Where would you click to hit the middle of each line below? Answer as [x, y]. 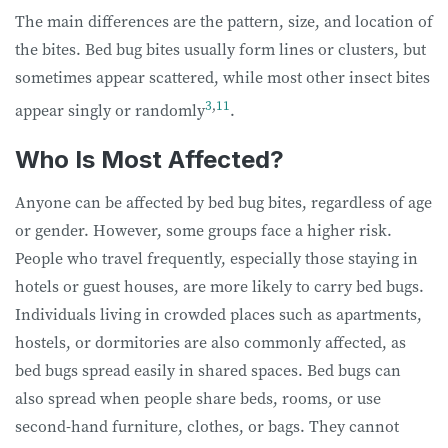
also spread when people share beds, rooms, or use [198, 398]
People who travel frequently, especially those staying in [216, 258]
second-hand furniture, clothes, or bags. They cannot [207, 426]
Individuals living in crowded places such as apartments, [218, 314]
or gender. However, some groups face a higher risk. [203, 230]
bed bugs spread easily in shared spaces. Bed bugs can [208, 370]
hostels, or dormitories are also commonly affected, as [210, 342]
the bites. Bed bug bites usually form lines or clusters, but [220, 48]
